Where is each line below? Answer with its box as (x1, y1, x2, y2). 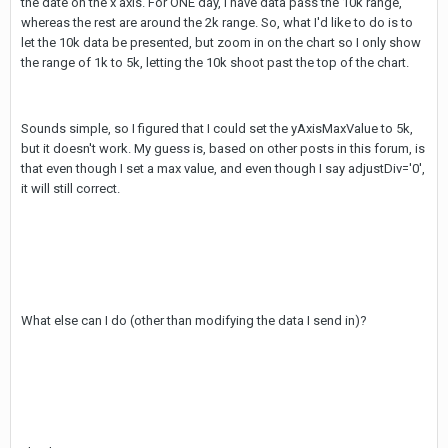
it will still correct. (21, 181, 120, 196)
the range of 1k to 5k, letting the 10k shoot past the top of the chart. (21, 55, 409, 70)
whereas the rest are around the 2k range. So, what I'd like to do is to (21, 15, 413, 30)
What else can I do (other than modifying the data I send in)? (21, 313, 367, 328)
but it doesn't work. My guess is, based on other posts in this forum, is (21, 141, 425, 156)
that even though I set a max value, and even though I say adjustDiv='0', (21, 161, 425, 176)
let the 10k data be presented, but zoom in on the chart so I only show (21, 35, 421, 50)
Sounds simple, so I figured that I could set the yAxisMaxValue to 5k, (21, 121, 413, 136)
